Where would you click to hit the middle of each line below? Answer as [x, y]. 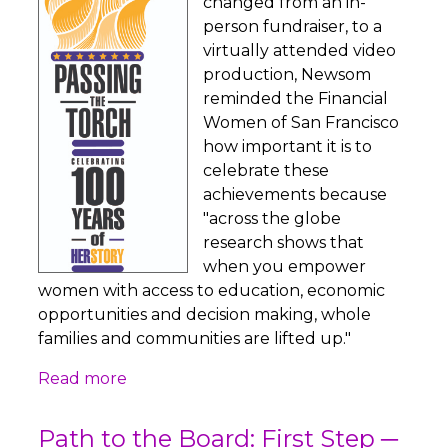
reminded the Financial [296, 99]
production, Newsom [287, 75]
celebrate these [266, 171]
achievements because [295, 195]
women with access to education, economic [212, 291]
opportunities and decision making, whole [205, 315]
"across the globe [272, 219]
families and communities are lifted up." [195, 339]
